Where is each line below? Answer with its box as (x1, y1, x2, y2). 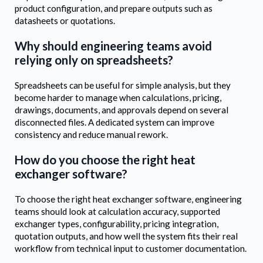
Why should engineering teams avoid (15, 39, 212, 53)
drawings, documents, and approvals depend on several (15, 104, 228, 115)
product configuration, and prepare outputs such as (15, 2, 213, 14)
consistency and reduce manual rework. (15, 129, 168, 140)
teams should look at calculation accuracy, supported (15, 205, 220, 217)
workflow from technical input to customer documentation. (15, 242, 247, 254)
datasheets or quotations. (15, 15, 115, 26)
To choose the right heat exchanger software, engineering (15, 193, 242, 204)
